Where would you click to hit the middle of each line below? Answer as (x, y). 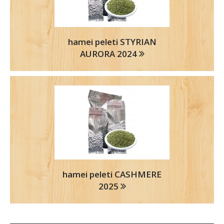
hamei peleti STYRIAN (112, 42)
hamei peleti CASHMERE (112, 174)
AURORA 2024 (109, 54)
